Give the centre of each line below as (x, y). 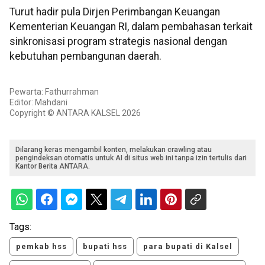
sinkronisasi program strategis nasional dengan (118, 41)
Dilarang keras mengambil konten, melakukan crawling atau (114, 150)
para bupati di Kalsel (188, 247)
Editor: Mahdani (38, 103)
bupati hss (105, 247)
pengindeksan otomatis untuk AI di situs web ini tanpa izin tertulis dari (131, 158)
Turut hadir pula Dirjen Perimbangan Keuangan (115, 12)
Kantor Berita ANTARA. (53, 167)
